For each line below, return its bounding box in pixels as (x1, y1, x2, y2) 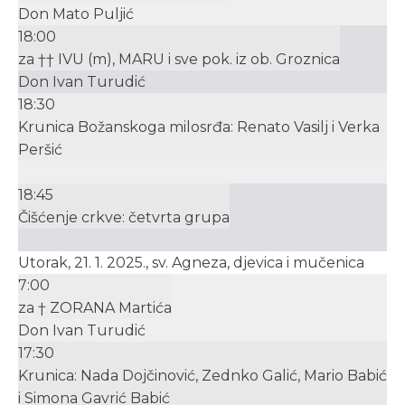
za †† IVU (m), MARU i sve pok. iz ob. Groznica (18, 51, 340, 68)
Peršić (18, 141, 62, 158)
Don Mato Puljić (18, 5, 134, 23)
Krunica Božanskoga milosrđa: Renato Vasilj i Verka (18, 118, 380, 136)
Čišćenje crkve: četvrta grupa (18, 209, 230, 226)
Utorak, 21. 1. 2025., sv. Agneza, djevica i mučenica (18, 254, 364, 271)
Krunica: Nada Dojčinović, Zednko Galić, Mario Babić (18, 367, 387, 384)
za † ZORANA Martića (18, 299, 172, 316)
